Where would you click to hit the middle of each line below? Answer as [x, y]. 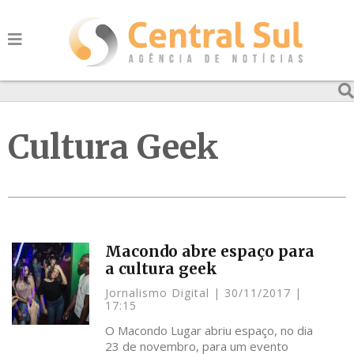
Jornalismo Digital [160, 293]
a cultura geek [162, 269]
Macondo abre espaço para [210, 251]
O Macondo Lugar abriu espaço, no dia [209, 330]
